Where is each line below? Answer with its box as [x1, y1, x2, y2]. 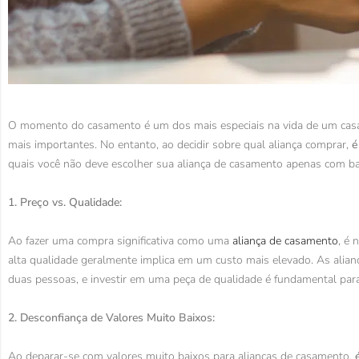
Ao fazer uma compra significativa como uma [8, 233, 232, 249]
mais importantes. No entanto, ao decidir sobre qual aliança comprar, [8, 137, 352, 153]
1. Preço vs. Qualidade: [8, 195, 122, 211]
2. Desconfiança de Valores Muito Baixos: [8, 310, 215, 326]
